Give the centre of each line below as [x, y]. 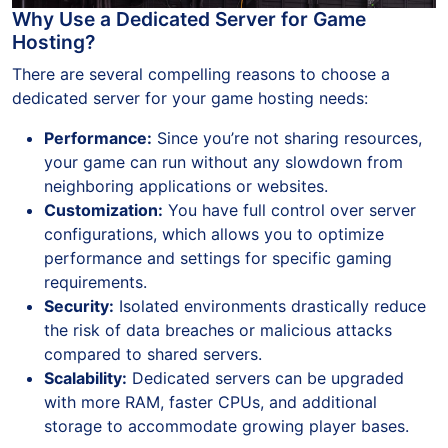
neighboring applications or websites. [186, 186]
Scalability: [85, 378]
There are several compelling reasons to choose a [201, 74]
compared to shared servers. [153, 354]
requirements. [95, 282]
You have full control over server [289, 210]
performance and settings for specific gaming [218, 258]
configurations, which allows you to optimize [214, 234]
